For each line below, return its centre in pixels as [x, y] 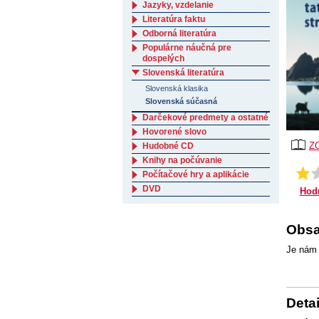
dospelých [163, 58]
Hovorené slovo [174, 132]
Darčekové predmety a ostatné [205, 117]
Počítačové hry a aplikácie [196, 174]
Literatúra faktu [174, 19]
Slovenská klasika [177, 88]
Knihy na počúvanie [182, 160]
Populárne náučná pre [187, 48]
